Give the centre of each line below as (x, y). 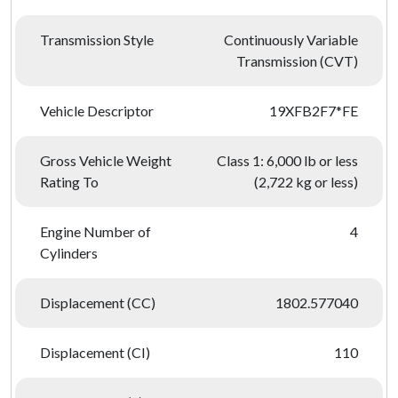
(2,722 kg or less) (306, 182)
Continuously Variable (291, 40)
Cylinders (69, 253)
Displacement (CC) (98, 302)
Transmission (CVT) (297, 61)
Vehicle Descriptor (97, 111)
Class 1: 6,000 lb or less (287, 160)
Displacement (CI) (95, 352)
